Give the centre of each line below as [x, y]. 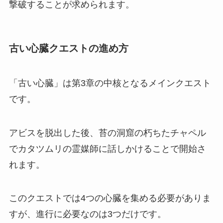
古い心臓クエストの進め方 [68, 49]
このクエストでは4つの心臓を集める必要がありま [110, 198]
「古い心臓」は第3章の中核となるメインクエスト [110, 83]
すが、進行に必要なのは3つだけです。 [87, 214]
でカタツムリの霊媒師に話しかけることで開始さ [107, 149]
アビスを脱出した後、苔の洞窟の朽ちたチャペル [107, 133]
